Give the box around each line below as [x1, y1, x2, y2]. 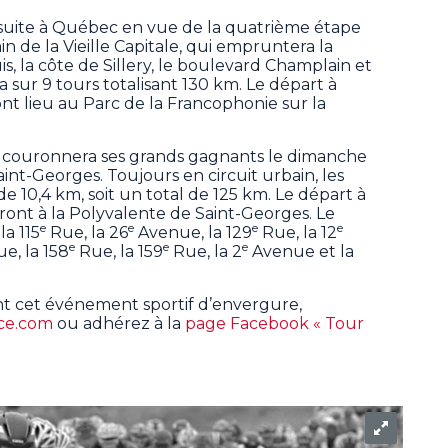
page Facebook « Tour [185, 313, 364, 333]
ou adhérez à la [53, 313, 185, 333]
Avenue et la [248, 241, 354, 261]
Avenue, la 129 [134, 222, 252, 242]
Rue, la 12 [258, 222, 337, 242]
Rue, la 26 [46, 222, 128, 242]
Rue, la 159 [75, 241, 163, 261]
